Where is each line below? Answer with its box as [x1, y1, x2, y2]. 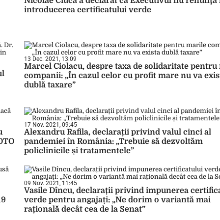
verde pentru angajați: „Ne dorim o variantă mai [24, 195, 211, 204]
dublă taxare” [24, 81, 76, 89]
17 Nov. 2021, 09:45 [24, 121, 77, 128]
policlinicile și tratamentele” [24, 146, 134, 155]
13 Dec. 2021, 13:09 [24, 55, 77, 62]
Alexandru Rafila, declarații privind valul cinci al [24, 128, 211, 137]
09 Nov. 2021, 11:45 [24, 180, 77, 187]
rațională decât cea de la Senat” [24, 205, 145, 214]
